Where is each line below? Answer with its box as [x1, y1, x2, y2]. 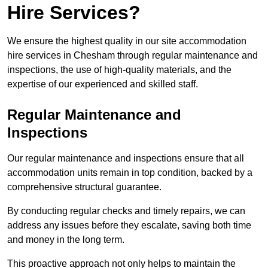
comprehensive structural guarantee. [7, 182, 162, 193]
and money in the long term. [7, 234, 124, 245]
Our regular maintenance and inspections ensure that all [7, 153, 244, 164]
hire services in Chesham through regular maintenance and [7, 50, 258, 61]
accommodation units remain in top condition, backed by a [7, 167, 252, 178]
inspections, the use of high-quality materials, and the [7, 65, 232, 75]
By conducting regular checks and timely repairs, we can [7, 206, 245, 217]
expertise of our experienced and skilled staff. [7, 79, 198, 90]
